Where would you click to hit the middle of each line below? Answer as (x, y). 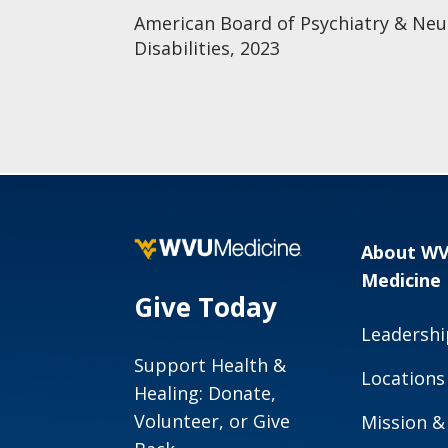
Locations (403, 378)
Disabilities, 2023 (207, 48)
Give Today (206, 307)
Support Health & (210, 365)
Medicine (401, 280)
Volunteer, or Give (212, 421)
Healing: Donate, (205, 393)
